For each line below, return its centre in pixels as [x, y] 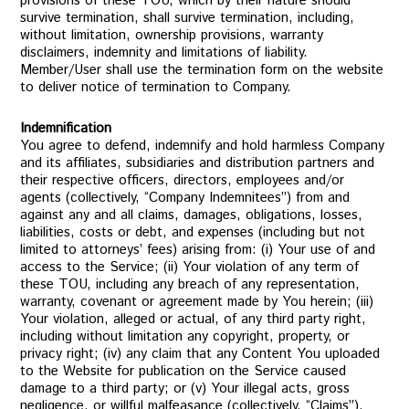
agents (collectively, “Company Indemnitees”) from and [185, 198]
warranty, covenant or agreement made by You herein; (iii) [197, 302]
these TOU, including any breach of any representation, [190, 284]
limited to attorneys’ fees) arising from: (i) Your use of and [198, 250]
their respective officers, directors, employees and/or [183, 180]
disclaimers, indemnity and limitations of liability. [164, 52]
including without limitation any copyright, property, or [185, 336]
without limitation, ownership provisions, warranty [172, 35]
